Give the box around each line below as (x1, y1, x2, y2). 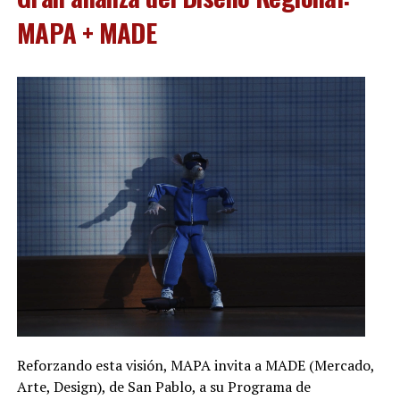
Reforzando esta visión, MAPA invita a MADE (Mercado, (16, 354, 374, 375)
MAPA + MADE (16, 12, 157, 51)
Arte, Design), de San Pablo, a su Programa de (16, 376, 311, 396)
